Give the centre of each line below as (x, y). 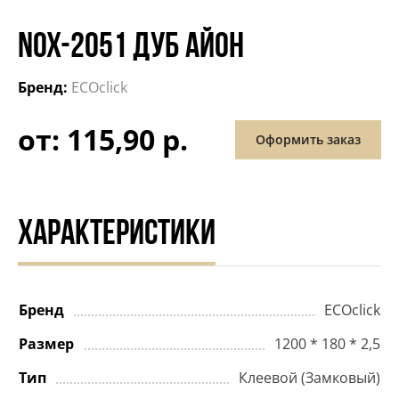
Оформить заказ (308, 139)
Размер (46, 344)
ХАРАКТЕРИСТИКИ (117, 236)
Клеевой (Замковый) (309, 378)
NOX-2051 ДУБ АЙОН (131, 48)
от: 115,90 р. (103, 140)
